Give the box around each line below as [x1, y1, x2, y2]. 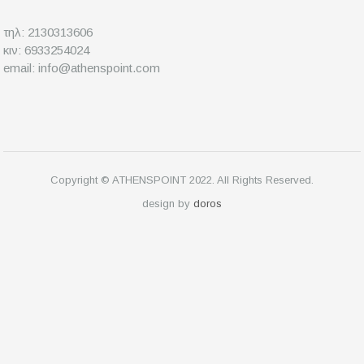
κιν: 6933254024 [3, 43, 89, 58]
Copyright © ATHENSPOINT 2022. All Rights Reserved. [50, 174, 314, 187]
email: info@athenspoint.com [3, 61, 160, 76]
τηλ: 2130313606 [3, 25, 93, 40]
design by [142, 197, 193, 210]
